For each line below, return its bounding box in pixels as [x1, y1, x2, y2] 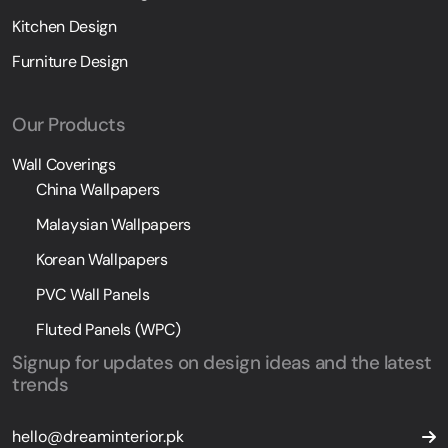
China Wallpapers [36, 179, 161, 201]
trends [12, 372, 68, 398]
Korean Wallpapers [36, 249, 168, 271]
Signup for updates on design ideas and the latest [12, 350, 432, 376]
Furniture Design [12, 51, 129, 73]
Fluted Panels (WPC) [36, 319, 181, 341]
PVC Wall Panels [36, 284, 150, 306]
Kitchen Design [12, 16, 117, 38]
